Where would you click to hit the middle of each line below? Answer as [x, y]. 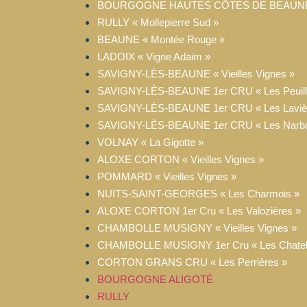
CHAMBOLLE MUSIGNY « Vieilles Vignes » [197, 228]
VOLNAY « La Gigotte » [150, 142]
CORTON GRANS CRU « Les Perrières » [192, 262]
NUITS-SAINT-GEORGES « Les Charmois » [198, 193]
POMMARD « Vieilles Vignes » [167, 176]
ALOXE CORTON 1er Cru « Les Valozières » [199, 210]
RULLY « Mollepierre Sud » [158, 22]
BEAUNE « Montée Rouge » [161, 39]
